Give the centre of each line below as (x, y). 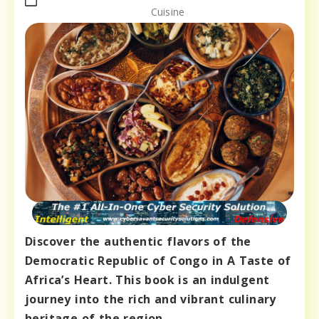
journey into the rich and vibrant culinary (151, 299)
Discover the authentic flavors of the (138, 242)
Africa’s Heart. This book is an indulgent (147, 280)
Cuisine (168, 12)
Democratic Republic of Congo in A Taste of (158, 261)
